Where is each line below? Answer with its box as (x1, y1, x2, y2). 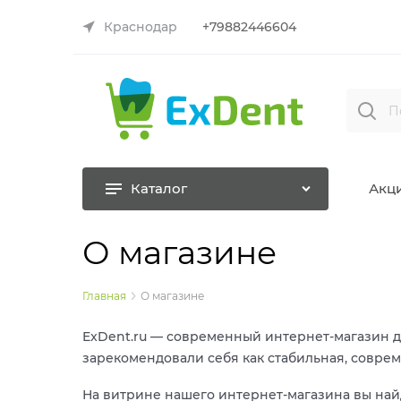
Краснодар (104, 19, 177, 35)
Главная (82, 288, 126, 303)
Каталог (131, 180, 187, 198)
